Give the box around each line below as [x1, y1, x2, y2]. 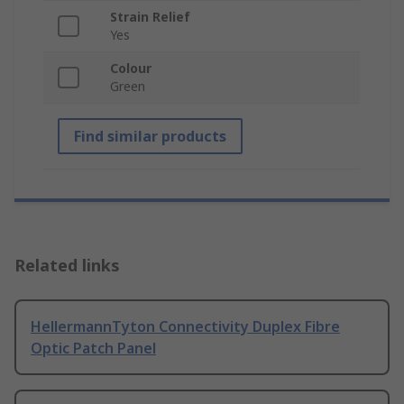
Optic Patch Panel [31, 338, 156, 359]
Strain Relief [110, 8, 190, 26]
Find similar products [74, 126, 226, 147]
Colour [110, 60, 151, 78]
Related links [14, 254, 120, 277]
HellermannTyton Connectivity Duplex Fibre [31, 317, 340, 337]
